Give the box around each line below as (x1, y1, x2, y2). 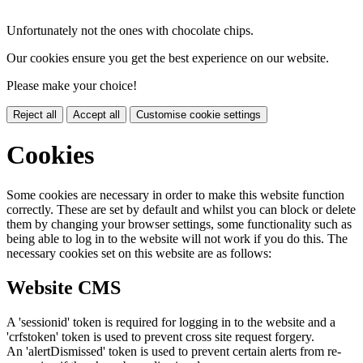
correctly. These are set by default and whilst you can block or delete (6, 202, 356, 216)
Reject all (13, 109, 57, 121)
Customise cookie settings (136, 109, 261, 121)
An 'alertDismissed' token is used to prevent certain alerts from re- (6, 344, 341, 358)
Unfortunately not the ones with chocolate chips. (6, 23, 254, 37)
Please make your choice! (6, 79, 137, 92)
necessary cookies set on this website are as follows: (6, 246, 271, 260)
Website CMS (6, 276, 121, 298)
